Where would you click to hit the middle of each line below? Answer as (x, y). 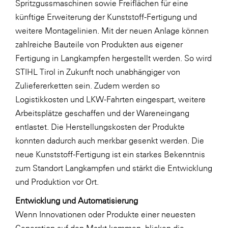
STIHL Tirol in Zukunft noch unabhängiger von (98, 72)
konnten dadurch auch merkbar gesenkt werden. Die (110, 140)
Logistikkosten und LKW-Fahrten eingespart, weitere (110, 99)
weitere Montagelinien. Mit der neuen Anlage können (112, 30)
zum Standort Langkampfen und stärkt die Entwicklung (114, 168)
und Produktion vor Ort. (57, 181)
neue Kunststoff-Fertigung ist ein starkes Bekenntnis (110, 154)
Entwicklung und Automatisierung (77, 200)
